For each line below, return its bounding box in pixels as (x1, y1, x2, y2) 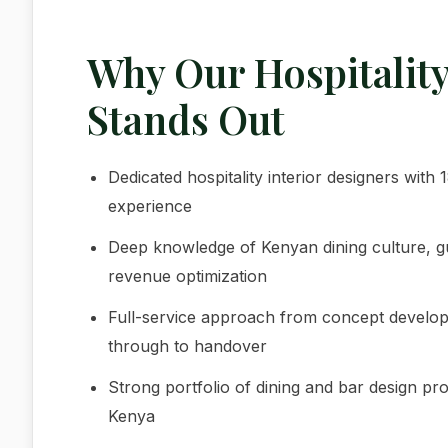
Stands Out (86, 93, 285, 146)
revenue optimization (107, 266, 267, 287)
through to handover (107, 336, 267, 357)
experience (107, 196, 192, 217)
